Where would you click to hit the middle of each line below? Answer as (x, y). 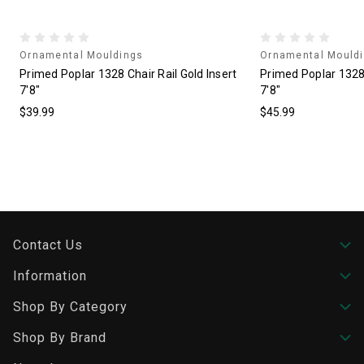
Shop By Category (70, 307)
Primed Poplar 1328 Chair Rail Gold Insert (128, 74)
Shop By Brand (60, 338)
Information (50, 276)
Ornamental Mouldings (82, 55)
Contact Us (48, 245)
